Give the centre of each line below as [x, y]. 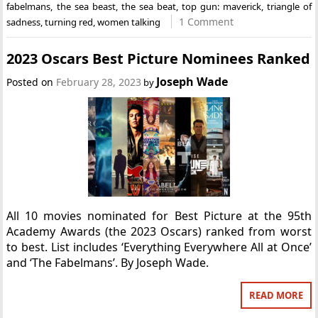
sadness [24, 22]
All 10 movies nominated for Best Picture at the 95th [159, 216]
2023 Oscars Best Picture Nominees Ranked [159, 59]
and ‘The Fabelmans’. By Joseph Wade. [108, 263]
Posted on [32, 82]
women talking [129, 22]
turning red [69, 22]
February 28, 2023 [99, 82]
